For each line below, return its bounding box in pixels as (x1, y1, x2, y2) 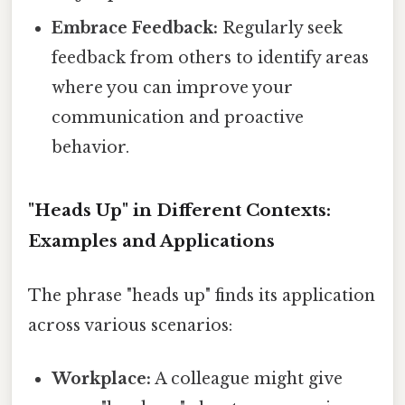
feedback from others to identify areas (52, 47, 370, 68)
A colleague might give (151, 368, 344, 389)
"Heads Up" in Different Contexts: (28, 200, 331, 221)
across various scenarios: (28, 315, 232, 335)
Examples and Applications (28, 231, 275, 252)
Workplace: (52, 368, 152, 389)
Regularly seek (218, 17, 344, 38)
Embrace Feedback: (52, 17, 219, 38)
